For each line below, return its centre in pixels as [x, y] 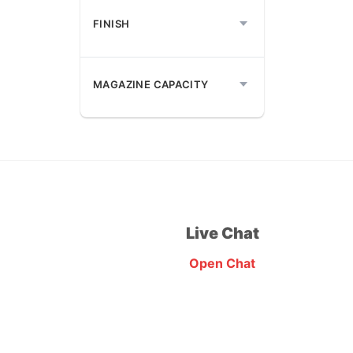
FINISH [111, 23]
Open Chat [222, 263]
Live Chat [222, 233]
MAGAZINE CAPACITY [151, 84]
